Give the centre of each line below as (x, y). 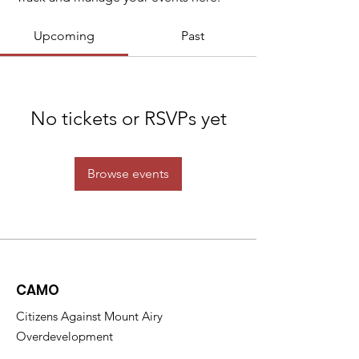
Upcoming (64, 36)
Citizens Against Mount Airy (89, 316)
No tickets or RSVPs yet (128, 118)
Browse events (128, 173)
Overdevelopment (65, 336)
